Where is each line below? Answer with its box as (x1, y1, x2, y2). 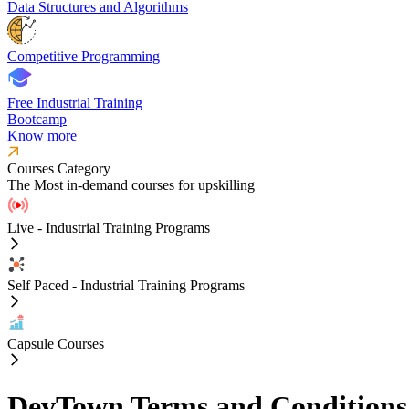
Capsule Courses (7, 336, 104, 351)
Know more (7, 128, 77, 143)
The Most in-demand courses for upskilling (7, 177, 255, 193)
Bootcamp (7, 111, 67, 127)
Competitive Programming (7, 48, 160, 64)
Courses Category (7, 161, 110, 176)
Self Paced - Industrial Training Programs (7, 278, 245, 293)
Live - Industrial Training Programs (7, 220, 210, 236)
